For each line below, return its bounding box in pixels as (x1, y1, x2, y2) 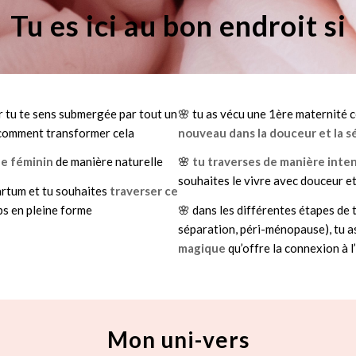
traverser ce (110, 184, 178, 199)
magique (178, 241, 226, 256)
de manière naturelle (56, 154, 163, 169)
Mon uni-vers (106, 325, 250, 353)
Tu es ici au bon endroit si (10, 8, 346, 44)
